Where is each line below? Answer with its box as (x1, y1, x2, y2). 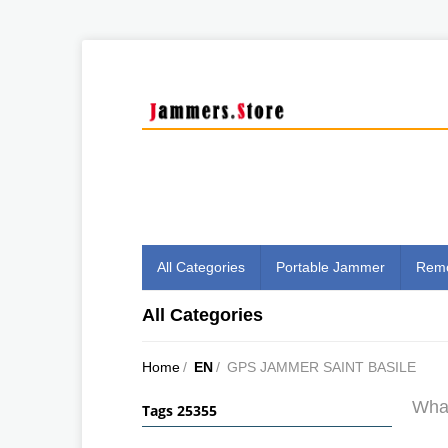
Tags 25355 (142, 400, 217, 420)
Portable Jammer (276, 258, 385, 275)
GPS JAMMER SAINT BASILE (227, 358, 416, 375)
